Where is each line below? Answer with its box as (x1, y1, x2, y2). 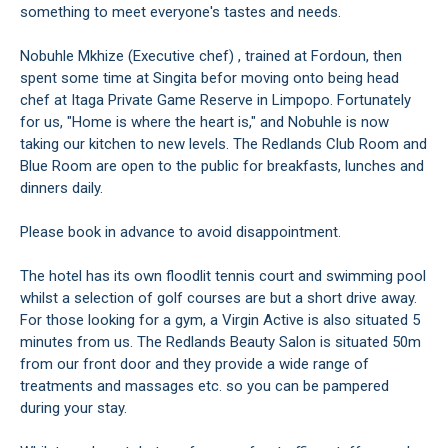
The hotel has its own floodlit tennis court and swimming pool (20, 267, 426, 285)
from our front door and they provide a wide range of (20, 355, 369, 373)
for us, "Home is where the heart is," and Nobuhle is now (20, 113, 389, 131)
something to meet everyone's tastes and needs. (20, 3, 341, 21)
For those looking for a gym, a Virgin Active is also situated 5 (20, 311, 420, 329)
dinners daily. (20, 179, 103, 197)
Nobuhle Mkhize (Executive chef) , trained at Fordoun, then (20, 47, 402, 65)
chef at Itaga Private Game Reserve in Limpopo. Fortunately (20, 91, 411, 109)
